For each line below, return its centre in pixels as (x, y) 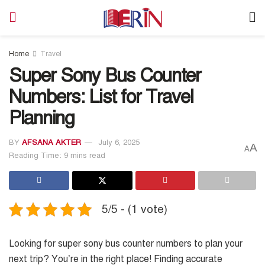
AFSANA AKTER (51, 142)
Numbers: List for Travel (101, 96)
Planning (42, 118)
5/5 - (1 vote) (135, 209)
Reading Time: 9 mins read (57, 155)
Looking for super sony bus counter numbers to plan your (126, 243)
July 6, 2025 (119, 142)
